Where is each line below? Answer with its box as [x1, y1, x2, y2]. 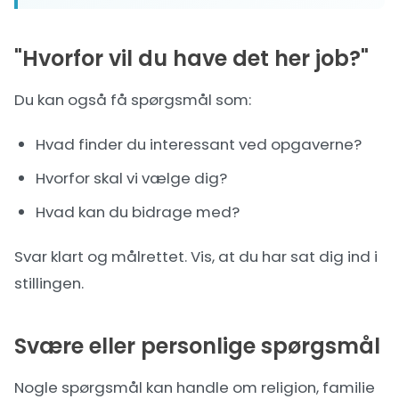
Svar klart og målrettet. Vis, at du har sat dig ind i [14, 246, 378, 267]
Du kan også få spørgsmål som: [14, 89, 251, 110]
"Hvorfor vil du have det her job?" [14, 44, 369, 73]
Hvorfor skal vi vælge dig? [36, 167, 227, 189]
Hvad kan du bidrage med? [36, 201, 240, 223]
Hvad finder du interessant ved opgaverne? [36, 134, 362, 155]
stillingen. [14, 273, 84, 294]
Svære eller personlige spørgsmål [14, 331, 380, 361]
